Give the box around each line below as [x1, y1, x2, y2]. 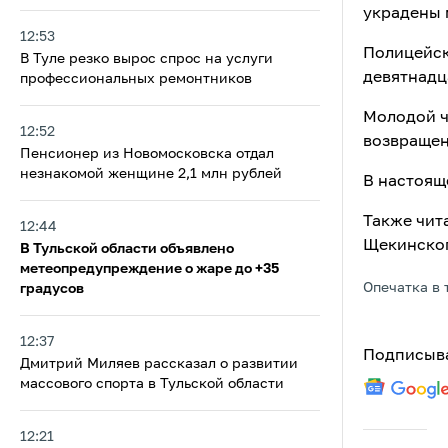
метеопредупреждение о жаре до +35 [20, 262, 279, 276]
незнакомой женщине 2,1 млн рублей [20, 167, 282, 181]
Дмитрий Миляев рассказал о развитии [20, 357, 298, 371]
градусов [20, 282, 84, 296]
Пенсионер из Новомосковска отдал [20, 147, 274, 161]
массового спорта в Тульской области [20, 377, 284, 391]
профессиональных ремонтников [20, 72, 252, 86]
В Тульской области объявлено [20, 242, 234, 256]
